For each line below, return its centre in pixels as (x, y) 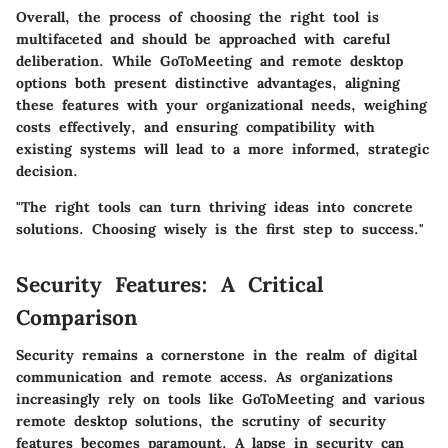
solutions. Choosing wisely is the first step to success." (220, 228)
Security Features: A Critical (170, 284)
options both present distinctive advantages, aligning (208, 82)
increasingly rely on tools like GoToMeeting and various (220, 399)
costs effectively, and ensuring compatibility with (195, 126)
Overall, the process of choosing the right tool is (197, 16)
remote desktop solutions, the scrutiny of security (201, 421)
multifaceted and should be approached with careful (203, 38)
